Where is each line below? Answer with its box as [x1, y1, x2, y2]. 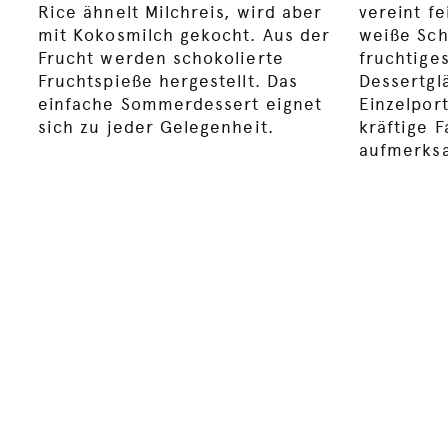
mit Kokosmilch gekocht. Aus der [38, 25, 331, 46]
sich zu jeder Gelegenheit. [38, 117, 274, 138]
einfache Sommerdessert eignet [38, 94, 322, 115]
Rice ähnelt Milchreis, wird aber [38, 2, 323, 23]
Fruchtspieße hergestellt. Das [38, 71, 298, 92]
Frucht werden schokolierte [38, 48, 284, 69]
